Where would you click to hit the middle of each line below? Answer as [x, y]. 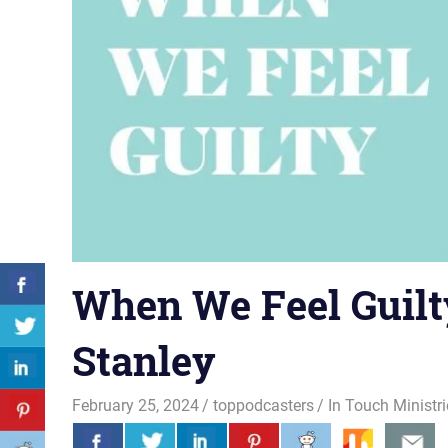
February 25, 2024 [135, 405]
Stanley [144, 360]
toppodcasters [264, 405]
